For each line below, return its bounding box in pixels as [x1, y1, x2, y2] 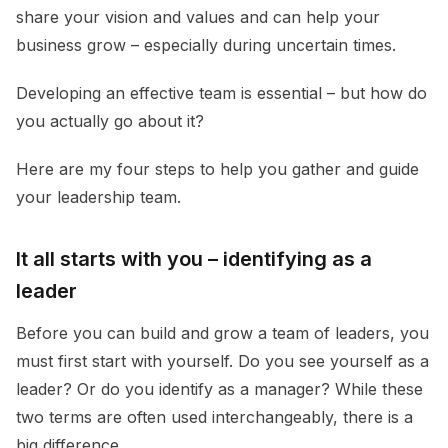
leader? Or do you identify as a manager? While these [16, 378, 423, 399]
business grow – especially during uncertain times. [16, 34, 401, 55]
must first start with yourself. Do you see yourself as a [16, 350, 429, 371]
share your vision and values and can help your [16, 6, 380, 27]
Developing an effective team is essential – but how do [16, 82, 427, 103]
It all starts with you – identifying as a [16, 246, 372, 271]
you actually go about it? [16, 110, 204, 131]
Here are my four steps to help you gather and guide [16, 158, 419, 179]
